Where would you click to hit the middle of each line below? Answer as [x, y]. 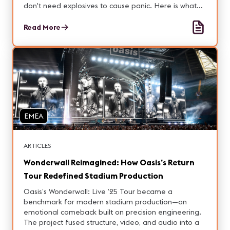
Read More [42, 27]
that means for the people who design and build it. [111, 16]
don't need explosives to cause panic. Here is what [110, 6]
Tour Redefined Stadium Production [93, 176]
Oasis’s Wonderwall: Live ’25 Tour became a [98, 191]
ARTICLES [37, 146]
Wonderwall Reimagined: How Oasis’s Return [109, 162]
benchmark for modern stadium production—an [105, 202]
